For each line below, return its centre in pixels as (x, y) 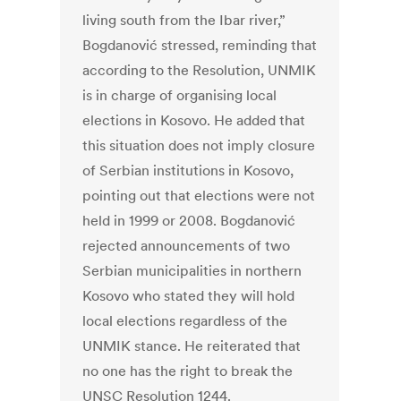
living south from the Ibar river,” (184, 20)
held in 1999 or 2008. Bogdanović (189, 221)
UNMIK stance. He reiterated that (192, 346)
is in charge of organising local (180, 95)
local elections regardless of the (185, 321)
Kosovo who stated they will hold (189, 296)
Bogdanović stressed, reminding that (200, 45)
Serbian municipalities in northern (192, 271)
